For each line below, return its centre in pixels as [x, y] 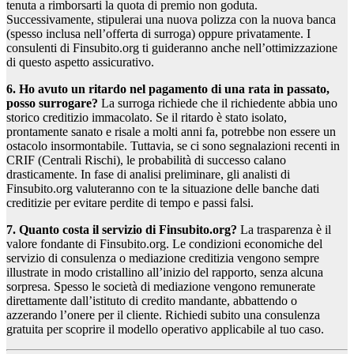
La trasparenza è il [284, 230]
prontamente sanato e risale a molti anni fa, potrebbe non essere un [171, 132]
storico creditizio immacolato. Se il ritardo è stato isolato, [147, 118]
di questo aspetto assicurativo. [80, 62]
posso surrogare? [52, 104]
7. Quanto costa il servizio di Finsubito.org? [122, 230]
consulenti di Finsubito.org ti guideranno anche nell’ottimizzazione [172, 48]
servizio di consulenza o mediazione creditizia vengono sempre [163, 258]
